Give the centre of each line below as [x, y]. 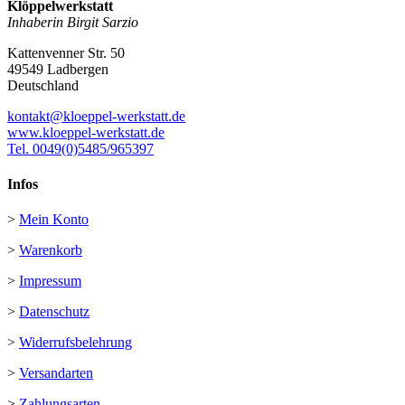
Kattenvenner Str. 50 [66, 52]
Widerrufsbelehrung [75, 343]
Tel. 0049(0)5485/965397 [80, 148]
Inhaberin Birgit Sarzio [73, 22]
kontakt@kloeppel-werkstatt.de [96, 116]
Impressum [50, 281]
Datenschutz [54, 312]
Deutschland [43, 85]
